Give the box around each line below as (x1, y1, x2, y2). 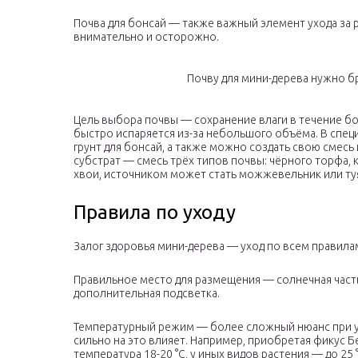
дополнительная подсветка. (74, 287, 220, 300)
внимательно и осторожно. (74, 30, 219, 44)
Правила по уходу (74, 201, 236, 224)
